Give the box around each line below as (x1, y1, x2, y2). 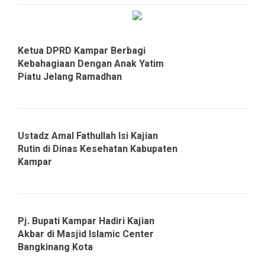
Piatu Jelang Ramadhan (18, 70, 122, 85)
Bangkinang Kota (18, 240, 93, 255)
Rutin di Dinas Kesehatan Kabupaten (18, 142, 177, 157)
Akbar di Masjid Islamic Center (18, 227, 154, 242)
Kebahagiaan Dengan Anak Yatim (18, 57, 164, 72)
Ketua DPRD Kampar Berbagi (18, 44, 146, 59)
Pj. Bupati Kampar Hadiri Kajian (18, 214, 154, 229)
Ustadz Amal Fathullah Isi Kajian (18, 129, 158, 144)
